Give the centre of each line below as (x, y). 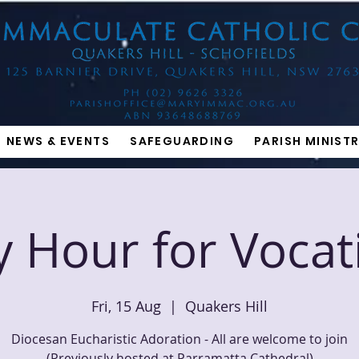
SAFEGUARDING (182, 141)
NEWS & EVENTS (58, 141)
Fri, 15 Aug (126, 306)
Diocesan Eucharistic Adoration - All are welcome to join (179, 339)
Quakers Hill (226, 306)
